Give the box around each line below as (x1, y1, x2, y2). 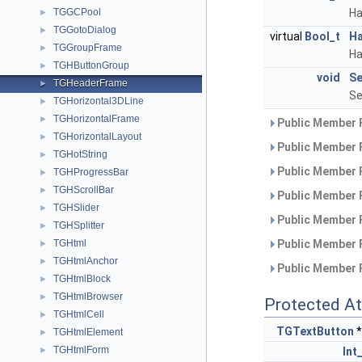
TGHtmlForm (53, 344, 109, 356)
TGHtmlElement (53, 326, 123, 338)
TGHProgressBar (53, 166, 128, 178)
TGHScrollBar (53, 184, 114, 196)
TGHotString (53, 149, 107, 160)
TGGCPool (53, 6, 101, 18)
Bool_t (305, 30, 340, 44)
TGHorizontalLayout (53, 131, 141, 142)
